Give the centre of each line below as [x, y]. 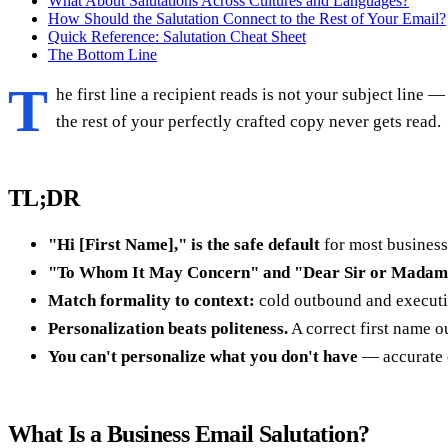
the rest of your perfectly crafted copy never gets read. [248, 121]
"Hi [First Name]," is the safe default [184, 244]
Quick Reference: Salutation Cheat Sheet [177, 36]
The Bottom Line [102, 54]
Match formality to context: [151, 300]
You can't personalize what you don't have [203, 356]
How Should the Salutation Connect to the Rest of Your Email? [247, 18]
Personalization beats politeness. [168, 328]
